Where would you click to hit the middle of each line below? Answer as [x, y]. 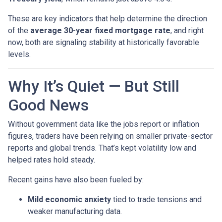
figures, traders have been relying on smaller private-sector [110, 136]
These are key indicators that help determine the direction [108, 18]
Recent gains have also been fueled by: [76, 179]
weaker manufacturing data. [75, 211]
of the [19, 30]
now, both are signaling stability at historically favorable [104, 42]
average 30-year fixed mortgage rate [100, 30]
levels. [19, 54]
